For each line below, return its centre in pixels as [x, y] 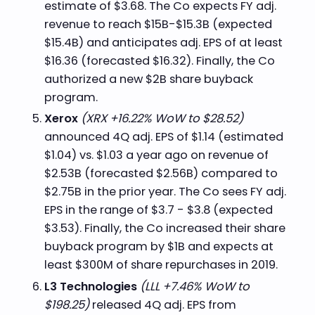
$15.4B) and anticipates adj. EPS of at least [163, 42]
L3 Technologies [90, 287]
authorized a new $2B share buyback [148, 79]
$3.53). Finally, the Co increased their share [165, 229]
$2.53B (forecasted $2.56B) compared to [161, 174]
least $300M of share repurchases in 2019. [162, 265]
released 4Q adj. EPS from [162, 305]
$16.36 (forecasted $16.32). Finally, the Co [159, 60]
